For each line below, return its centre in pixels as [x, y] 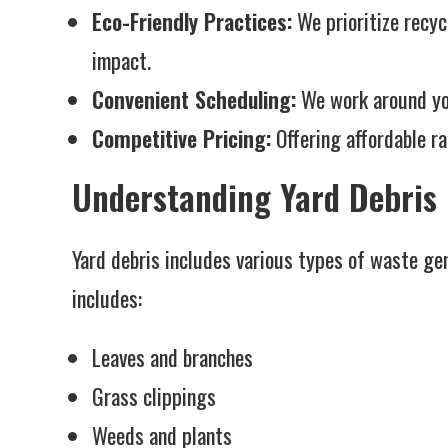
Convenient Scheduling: [194, 99]
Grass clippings [154, 396]
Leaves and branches [172, 357]
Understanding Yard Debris [254, 196]
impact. [121, 60]
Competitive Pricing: [181, 138]
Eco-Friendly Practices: [192, 21]
